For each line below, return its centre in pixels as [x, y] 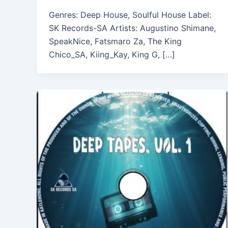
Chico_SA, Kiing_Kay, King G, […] [112, 55]
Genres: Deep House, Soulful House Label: [130, 15]
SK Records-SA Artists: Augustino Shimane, [132, 28]
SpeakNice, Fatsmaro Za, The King [115, 41]
